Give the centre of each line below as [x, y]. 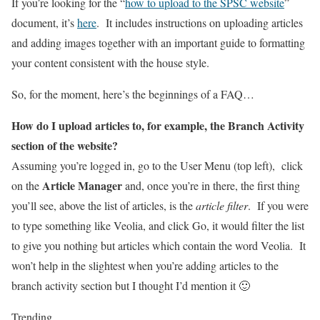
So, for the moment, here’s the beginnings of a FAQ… [133, 94]
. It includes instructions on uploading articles [200, 22]
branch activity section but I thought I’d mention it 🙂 [131, 285]
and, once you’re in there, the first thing [211, 185]
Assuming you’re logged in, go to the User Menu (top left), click [157, 165]
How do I [35, 125]
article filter [222, 205]
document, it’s [44, 22]
